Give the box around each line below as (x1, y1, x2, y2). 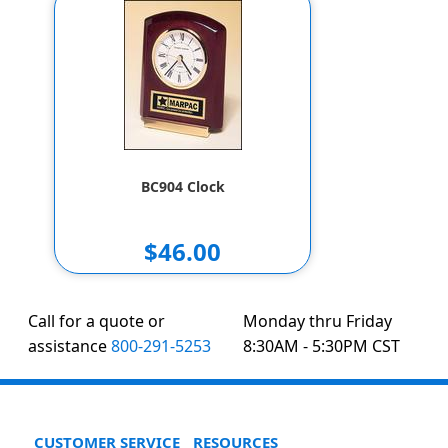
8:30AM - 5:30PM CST (242, 335, 400, 357)
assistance (28, 335, 112, 357)
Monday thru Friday (242, 310, 392, 332)
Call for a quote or (28, 310, 166, 332)
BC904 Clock (140, 176, 225, 196)
